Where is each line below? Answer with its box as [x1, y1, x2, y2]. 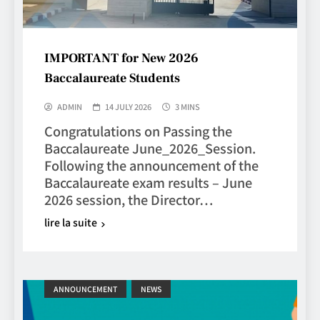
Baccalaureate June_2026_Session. [44, 139, 256, 158]
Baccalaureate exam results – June [44, 173, 252, 192]
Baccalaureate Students [44, 70, 180, 87]
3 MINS [175, 101, 200, 113]
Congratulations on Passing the [44, 121, 232, 141]
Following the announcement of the [44, 156, 259, 175]
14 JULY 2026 [105, 101, 151, 113]
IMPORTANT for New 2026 [44, 50, 199, 67]
